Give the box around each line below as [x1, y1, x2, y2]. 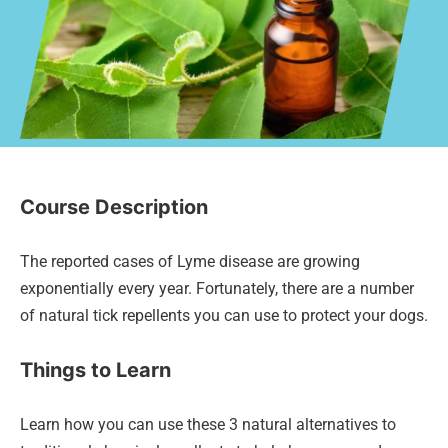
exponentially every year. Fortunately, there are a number [20, 279, 414, 298]
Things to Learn [20, 358, 171, 382]
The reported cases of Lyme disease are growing [20, 252, 360, 271]
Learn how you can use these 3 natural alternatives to [20, 415, 396, 434]
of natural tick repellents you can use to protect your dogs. [20, 306, 428, 325]
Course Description [20, 195, 208, 219]
